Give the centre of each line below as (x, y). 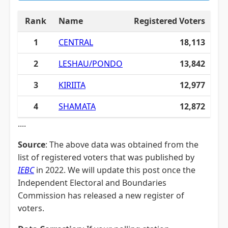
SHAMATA (77, 106)
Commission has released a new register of (101, 195)
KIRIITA (72, 85)
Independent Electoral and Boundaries (92, 183)
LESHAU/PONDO (91, 64)
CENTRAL (76, 42)
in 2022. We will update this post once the (115, 170)
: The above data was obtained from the (122, 145)
